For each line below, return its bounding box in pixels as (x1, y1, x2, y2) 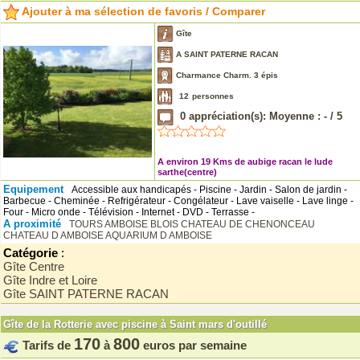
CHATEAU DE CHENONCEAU (181, 219, 315, 230)
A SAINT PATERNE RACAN (174, 49, 278, 59)
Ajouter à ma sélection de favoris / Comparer (19, 4, 265, 18)
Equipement (3, 183, 67, 195)
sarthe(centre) (157, 167, 217, 177)
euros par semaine (143, 338, 247, 352)
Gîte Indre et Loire (3, 273, 104, 287)
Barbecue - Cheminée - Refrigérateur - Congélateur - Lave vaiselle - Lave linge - (3, 195, 354, 207)
